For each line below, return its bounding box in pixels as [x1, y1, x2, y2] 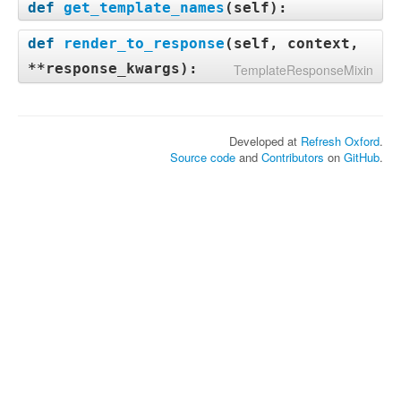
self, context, [234, 35, 359, 52]
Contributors [261, 149, 324, 166]
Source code [170, 149, 235, 166]
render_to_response [64, 35, 225, 52]
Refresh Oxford [301, 132, 380, 149]
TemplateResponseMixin [234, 61, 373, 79]
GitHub [344, 149, 380, 166]
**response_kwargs [28, 60, 180, 77]
